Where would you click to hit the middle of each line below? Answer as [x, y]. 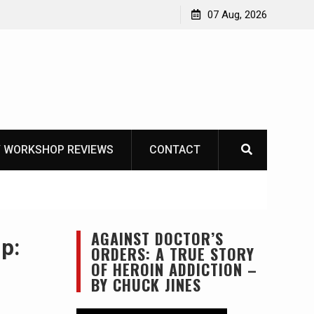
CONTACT [175, 150]
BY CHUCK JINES [146, 285]
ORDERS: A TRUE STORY [172, 254]
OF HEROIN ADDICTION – [174, 269]
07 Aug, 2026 [237, 15]
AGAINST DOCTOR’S [157, 238]
